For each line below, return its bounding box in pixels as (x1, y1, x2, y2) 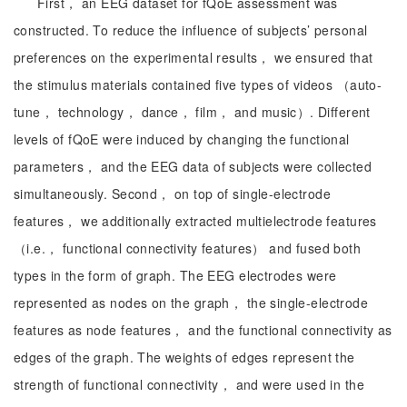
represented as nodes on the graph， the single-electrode (14, 293, 369, 312)
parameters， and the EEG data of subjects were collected (14, 157, 372, 175)
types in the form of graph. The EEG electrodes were (14, 266, 337, 284)
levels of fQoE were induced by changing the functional (14, 130, 350, 148)
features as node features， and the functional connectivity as (14, 321, 392, 339)
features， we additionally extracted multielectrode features (14, 212, 377, 230)
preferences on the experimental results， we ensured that (14, 48, 373, 66)
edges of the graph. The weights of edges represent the (14, 348, 355, 366)
